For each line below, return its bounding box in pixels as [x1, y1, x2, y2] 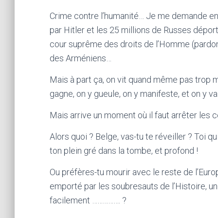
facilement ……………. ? [50, 195, 127, 205]
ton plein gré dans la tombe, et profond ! [50, 145, 198, 156]
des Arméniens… [50, 53, 111, 63]
